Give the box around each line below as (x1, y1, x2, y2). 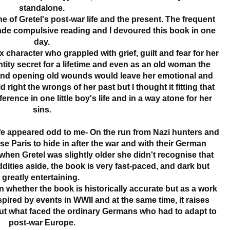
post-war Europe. (8, 218, 75, 227)
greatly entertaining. (2, 172, 82, 182)
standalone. (19, 3, 65, 12)
